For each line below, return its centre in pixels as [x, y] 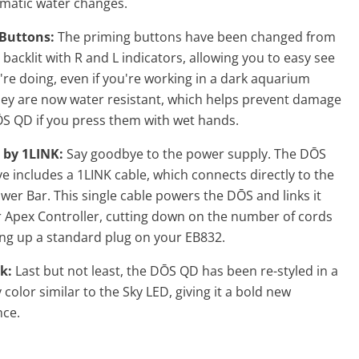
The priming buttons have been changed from [197, 36]
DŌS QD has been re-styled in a [244, 270]
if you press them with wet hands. [137, 120]
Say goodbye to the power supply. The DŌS [196, 153]
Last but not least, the [81, 270]
